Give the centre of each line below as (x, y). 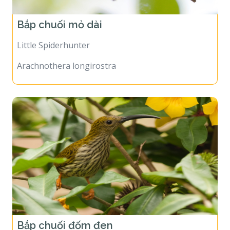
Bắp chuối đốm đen (66, 218)
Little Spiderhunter (53, 38)
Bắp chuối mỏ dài (61, 18)
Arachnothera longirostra (66, 59)
